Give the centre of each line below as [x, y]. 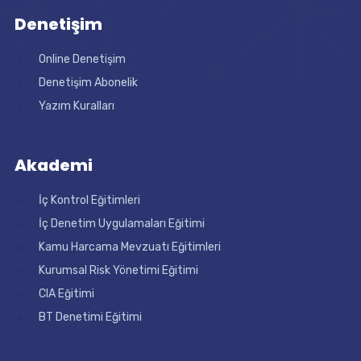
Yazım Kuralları [76, 106]
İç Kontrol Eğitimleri [89, 200]
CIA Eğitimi [66, 294]
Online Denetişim [82, 59]
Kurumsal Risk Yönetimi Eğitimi [118, 270]
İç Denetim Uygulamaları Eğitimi [121, 224]
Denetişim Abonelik [88, 83]
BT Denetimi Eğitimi [90, 317]
